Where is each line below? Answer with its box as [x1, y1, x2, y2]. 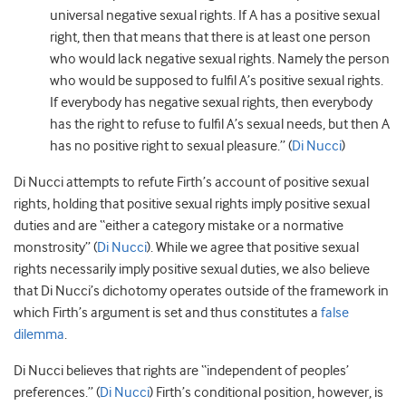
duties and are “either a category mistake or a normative [14, 217, 343, 234]
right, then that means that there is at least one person [50, 29, 371, 45]
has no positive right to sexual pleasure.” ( [50, 138, 292, 154]
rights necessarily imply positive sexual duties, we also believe [14, 261, 370, 277]
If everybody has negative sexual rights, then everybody [50, 94, 372, 111]
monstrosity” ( [14, 239, 97, 256]
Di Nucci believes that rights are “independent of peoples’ [14, 362, 349, 379]
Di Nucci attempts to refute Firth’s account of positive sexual [14, 174, 369, 190]
